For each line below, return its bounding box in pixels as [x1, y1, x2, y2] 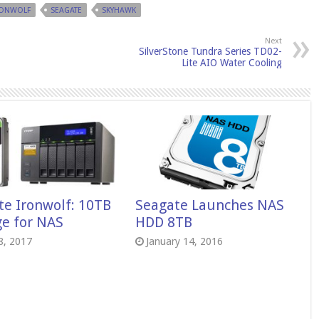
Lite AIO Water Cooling [181, 56, 282, 68]
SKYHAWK [101, 5, 136, 15]
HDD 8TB [135, 213, 192, 231]
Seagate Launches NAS [135, 196, 284, 214]
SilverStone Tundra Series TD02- [138, 45, 282, 57]
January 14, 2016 [145, 235, 223, 247]
